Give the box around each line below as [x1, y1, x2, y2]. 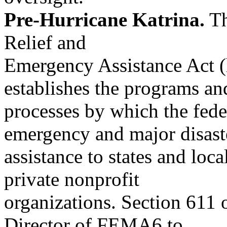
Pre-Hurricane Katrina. [4, 9, 205, 30]
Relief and [4, 31, 86, 53]
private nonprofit [4, 168, 139, 190]
